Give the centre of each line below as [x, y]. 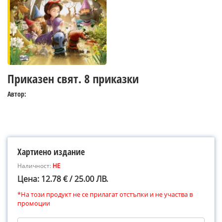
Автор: [17, 94]
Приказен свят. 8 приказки [73, 79]
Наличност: [35, 166]
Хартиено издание [51, 152]
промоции [34, 203]
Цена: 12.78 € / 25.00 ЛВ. [63, 179]
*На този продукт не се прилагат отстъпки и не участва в [105, 194]
